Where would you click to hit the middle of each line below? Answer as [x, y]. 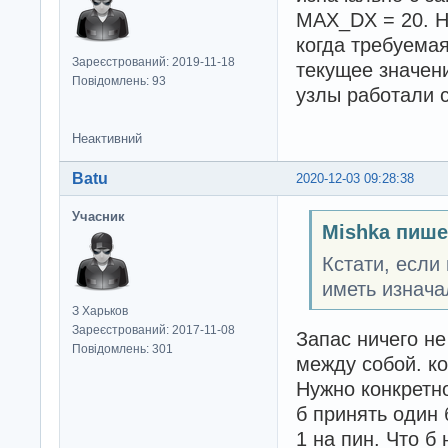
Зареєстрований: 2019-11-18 [153, 62]
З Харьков [100, 310]
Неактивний [107, 139]
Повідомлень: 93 [119, 81]
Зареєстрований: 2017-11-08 [153, 329]
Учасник [98, 216]
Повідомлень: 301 [122, 348]
